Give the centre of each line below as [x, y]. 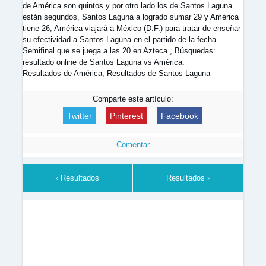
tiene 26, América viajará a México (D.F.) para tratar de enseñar [132, 28]
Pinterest [126, 116]
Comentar [133, 145]
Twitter [80, 116]
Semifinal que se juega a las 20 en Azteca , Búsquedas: [119, 51]
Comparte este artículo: [133, 99]
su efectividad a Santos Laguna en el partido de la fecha [119, 39]
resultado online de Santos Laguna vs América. [104, 62]
